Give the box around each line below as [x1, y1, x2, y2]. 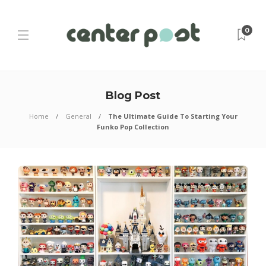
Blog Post [106, 89, 160, 102]
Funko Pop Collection [97, 122, 169, 131]
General [65, 112, 91, 121]
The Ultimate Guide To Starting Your [107, 112, 237, 121]
